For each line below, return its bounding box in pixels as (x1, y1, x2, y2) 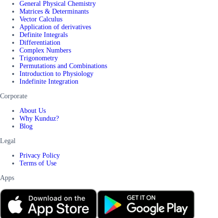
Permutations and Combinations (19, 62, 107, 70)
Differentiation (19, 38, 60, 46)
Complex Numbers (19, 46, 71, 54)
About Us (19, 107, 46, 114)
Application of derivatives (19, 23, 91, 31)
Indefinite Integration (19, 77, 78, 85)
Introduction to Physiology (19, 70, 93, 77)
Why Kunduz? (19, 114, 59, 122)
